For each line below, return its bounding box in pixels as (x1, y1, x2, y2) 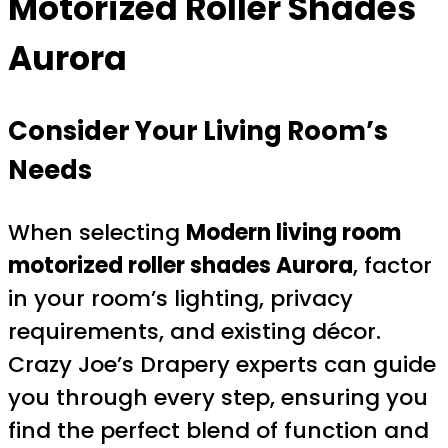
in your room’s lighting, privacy (8, 282, 353, 314)
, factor (353, 249, 432, 281)
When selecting (8, 216, 186, 248)
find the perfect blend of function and (8, 414, 429, 446)
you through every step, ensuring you (8, 381, 428, 413)
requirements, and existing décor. (8, 315, 381, 347)
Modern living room (186, 216, 401, 248)
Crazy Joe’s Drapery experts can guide (8, 348, 436, 380)
